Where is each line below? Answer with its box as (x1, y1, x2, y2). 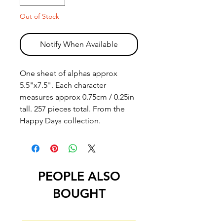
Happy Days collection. (20, 116, 101, 126)
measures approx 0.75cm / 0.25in (20, 92, 134, 102)
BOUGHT (52, 186, 106, 201)
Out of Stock (20, 12, 59, 21)
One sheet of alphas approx (20, 69, 117, 78)
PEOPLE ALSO (37, 169, 120, 184)
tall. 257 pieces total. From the (20, 104, 125, 114)
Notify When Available (40, 39, 118, 49)
